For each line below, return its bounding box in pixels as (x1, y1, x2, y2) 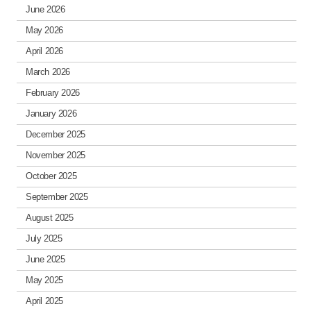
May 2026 (25, 25, 63, 36)
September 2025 (25, 192, 88, 203)
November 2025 (25, 150, 85, 161)
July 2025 (25, 233, 62, 244)
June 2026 (25, 4, 65, 15)
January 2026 (25, 108, 77, 119)
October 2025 (25, 171, 77, 182)
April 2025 (25, 296, 64, 307)
